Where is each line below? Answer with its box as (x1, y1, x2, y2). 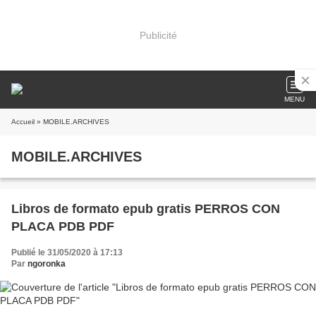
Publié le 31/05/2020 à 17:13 (11, 248, 123, 257)
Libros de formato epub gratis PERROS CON (11, 202, 280, 216)
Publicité (139, 29, 177, 41)
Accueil (11, 118, 35, 126)
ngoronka (28, 259, 66, 269)
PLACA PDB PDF (11, 219, 114, 233)
